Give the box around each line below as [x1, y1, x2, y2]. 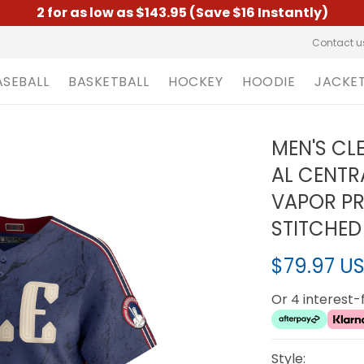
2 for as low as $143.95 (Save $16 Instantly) [36, 3, 328, 22]
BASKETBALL [68, 71, 149, 91]
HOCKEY [168, 71, 223, 91]
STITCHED [271, 215, 362, 242]
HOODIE [242, 71, 295, 91]
